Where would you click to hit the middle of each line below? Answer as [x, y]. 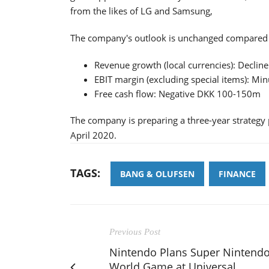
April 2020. [93, 135]
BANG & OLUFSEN [157, 174]
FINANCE [237, 174]
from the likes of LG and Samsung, [141, 11]
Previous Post [135, 231]
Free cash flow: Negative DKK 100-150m [177, 93]
